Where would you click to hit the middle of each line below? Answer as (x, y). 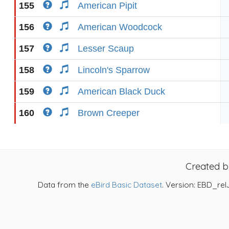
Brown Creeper (109, 113)
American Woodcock (120, 27)
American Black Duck (121, 91)
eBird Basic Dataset (127, 185)
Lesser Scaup (106, 49)
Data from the (64, 185)
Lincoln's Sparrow (114, 70)
